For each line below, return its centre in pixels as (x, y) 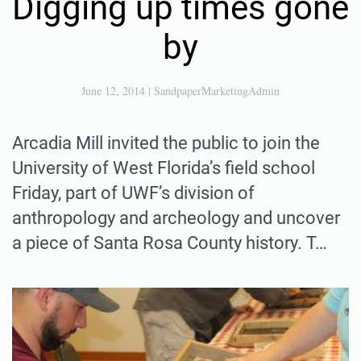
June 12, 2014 (113, 90)
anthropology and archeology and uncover (176, 218)
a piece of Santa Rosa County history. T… (170, 243)
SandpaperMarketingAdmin (217, 90)
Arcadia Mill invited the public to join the (166, 143)
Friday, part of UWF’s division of (133, 193)
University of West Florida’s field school (164, 168)
